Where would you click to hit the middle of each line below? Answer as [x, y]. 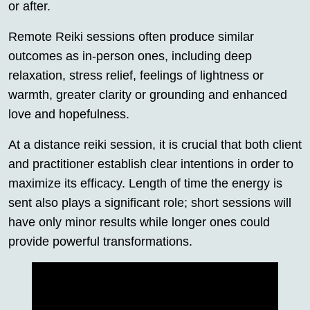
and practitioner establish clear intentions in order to [151, 164]
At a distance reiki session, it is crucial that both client [155, 144]
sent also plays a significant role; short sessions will [150, 202]
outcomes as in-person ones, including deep [130, 56]
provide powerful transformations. [100, 241]
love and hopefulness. [69, 114]
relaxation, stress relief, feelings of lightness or [136, 75]
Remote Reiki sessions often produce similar [131, 36]
